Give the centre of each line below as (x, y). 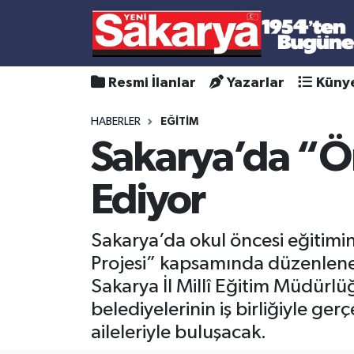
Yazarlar (256, 83)
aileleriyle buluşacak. (178, 332)
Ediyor (147, 201)
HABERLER (115, 121)
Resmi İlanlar (152, 83)
